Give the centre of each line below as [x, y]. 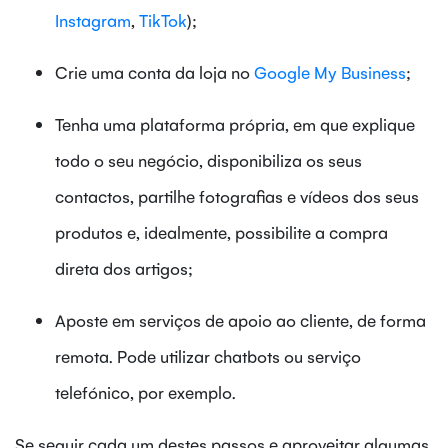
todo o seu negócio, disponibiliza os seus [208, 159]
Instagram [93, 19]
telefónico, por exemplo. [145, 391]
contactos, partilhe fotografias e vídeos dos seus [237, 195]
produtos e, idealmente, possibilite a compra [221, 231]
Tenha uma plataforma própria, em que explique [235, 123]
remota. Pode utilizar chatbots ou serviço [208, 355]
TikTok [163, 19]
